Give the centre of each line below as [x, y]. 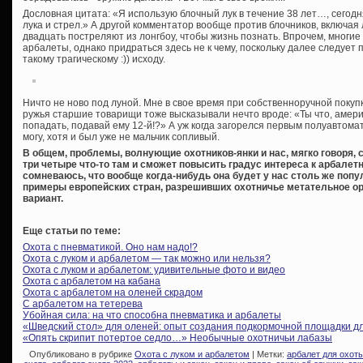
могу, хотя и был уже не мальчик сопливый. [121, 137]
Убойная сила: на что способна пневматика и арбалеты [152, 315]
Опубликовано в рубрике [81, 354]
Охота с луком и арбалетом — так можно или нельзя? [147, 258]
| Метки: [268, 354]
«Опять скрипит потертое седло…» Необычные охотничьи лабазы [177, 337]
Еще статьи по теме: [72, 231]
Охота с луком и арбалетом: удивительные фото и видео [154, 269]
